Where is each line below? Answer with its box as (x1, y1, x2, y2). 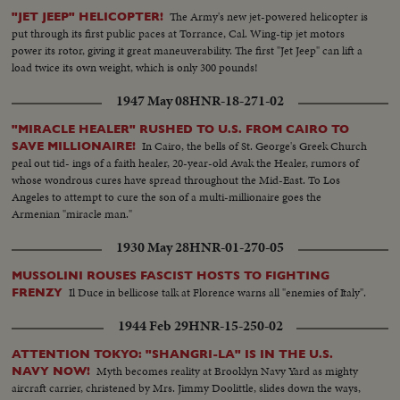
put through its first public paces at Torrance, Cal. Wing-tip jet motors (12, 24, 346, 42)
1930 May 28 (116, 237, 189, 257)
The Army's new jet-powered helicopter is (170, 7, 369, 25)
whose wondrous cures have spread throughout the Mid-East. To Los (12, 171, 341, 188)
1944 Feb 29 (117, 315, 188, 336)
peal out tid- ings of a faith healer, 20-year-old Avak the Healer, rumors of (12, 154, 360, 171)
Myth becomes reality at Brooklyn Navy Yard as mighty (96, 362, 359, 379)
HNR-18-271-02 (189, 90, 284, 111)
